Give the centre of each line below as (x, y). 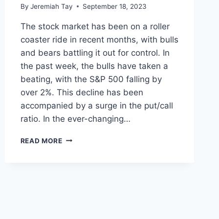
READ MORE (41, 141)
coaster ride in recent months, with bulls (99, 39)
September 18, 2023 (114, 6)
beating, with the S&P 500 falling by (91, 79)
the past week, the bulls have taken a (94, 66)
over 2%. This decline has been (82, 92)
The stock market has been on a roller (95, 26)
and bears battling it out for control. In (95, 53)
